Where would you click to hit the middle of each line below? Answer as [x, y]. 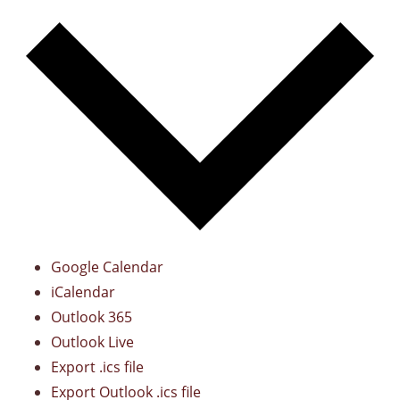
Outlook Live [92, 342]
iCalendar [83, 292]
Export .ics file [97, 367]
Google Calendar [107, 267]
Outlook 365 [91, 317]
